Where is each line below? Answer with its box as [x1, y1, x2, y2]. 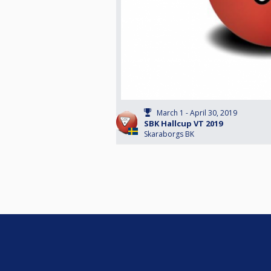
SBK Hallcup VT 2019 [144, 118, 223, 129]
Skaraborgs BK [144, 129, 194, 140]
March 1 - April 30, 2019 [157, 108, 237, 119]
